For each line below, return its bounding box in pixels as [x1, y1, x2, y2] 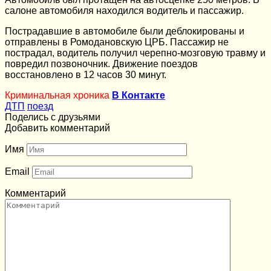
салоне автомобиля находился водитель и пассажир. [5, 5, 244, 16]
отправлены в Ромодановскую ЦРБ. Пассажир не [5, 36, 229, 47]
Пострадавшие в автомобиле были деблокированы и [5, 25, 244, 36]
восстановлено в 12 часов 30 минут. [5, 69, 166, 80]
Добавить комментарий [5, 122, 110, 133]
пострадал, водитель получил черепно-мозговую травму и [5, 47, 266, 58]
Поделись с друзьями [5, 111, 100, 122]
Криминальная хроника [5, 90, 109, 100]
